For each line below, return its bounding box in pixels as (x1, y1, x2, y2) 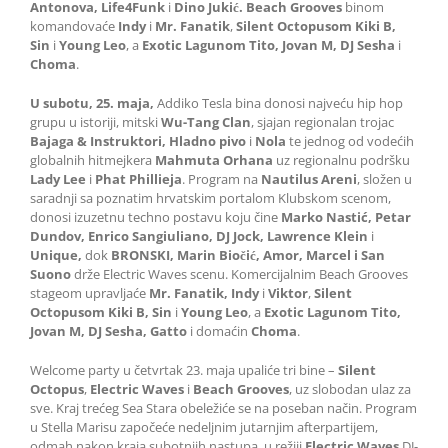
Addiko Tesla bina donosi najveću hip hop (154, 94, 403, 113)
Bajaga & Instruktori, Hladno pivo (30, 132, 249, 151)
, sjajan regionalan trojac (251, 113, 394, 132)
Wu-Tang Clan (161, 113, 251, 132)
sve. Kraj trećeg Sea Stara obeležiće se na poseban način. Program (30, 399, 417, 418)
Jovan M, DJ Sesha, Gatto (30, 322, 190, 341)
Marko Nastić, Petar (281, 208, 411, 227)
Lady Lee (30, 170, 89, 189)
